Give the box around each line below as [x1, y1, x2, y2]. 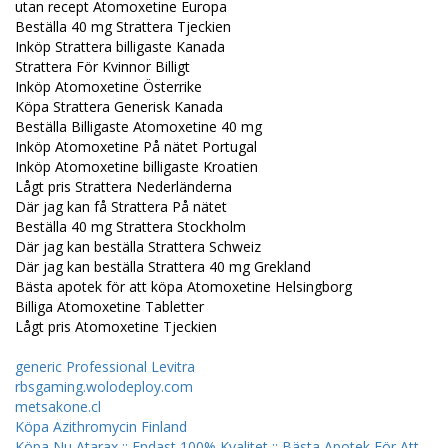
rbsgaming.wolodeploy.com [15, 376, 193, 396]
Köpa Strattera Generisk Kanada [15, 96, 223, 116]
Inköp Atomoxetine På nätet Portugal [15, 136, 257, 156]
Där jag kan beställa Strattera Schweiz [15, 236, 261, 256]
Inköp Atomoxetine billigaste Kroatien [15, 156, 258, 176]
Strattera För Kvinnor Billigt [15, 56, 190, 76]
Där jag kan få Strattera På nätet [15, 196, 227, 216]
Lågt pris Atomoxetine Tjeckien [15, 316, 217, 336]
